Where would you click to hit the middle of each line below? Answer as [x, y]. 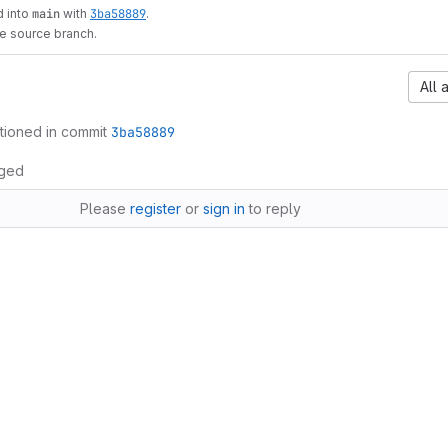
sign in [224, 208]
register [156, 208]
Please [105, 208]
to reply [273, 208]
